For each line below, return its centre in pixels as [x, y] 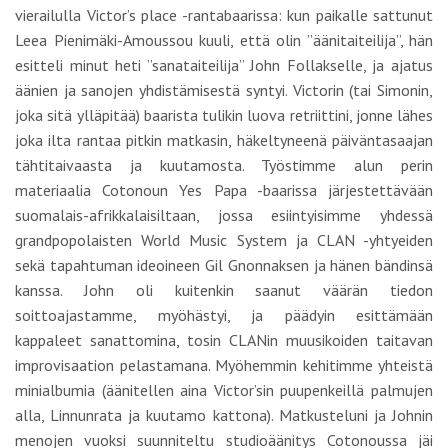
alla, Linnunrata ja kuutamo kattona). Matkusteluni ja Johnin [224, 415]
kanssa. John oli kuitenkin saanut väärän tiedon [224, 290]
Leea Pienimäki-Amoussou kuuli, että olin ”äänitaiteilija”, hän [224, 40]
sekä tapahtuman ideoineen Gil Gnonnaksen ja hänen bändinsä [224, 265]
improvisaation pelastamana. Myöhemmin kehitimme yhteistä [224, 365]
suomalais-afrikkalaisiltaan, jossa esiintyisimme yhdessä [224, 215]
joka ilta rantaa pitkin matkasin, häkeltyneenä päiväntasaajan [224, 140]
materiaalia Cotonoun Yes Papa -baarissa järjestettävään [224, 190]
